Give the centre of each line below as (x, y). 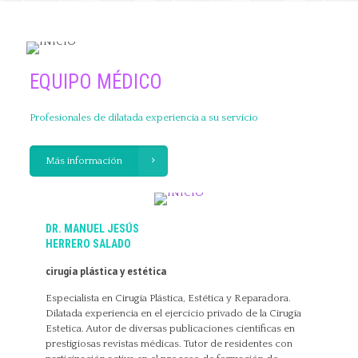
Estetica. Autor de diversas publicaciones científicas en (170, 328)
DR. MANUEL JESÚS (92, 229)
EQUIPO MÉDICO (95, 82)
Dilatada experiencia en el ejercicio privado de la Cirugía (173, 313)
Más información (84, 161)
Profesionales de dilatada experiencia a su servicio (143, 117)
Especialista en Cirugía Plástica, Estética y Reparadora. (168, 298)
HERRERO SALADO (88, 244)
